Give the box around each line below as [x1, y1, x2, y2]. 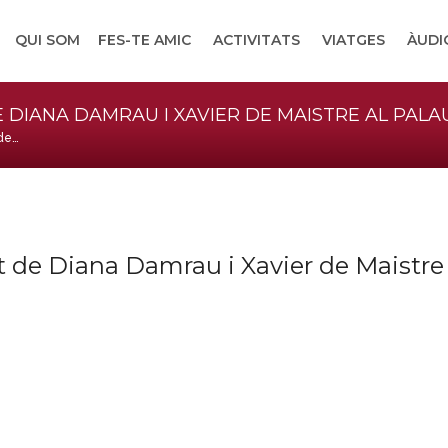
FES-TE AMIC [98, 31, 191, 49]
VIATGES [322, 31, 385, 49]
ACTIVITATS [213, 31, 300, 49]
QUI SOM [15, 31, 80, 49]
